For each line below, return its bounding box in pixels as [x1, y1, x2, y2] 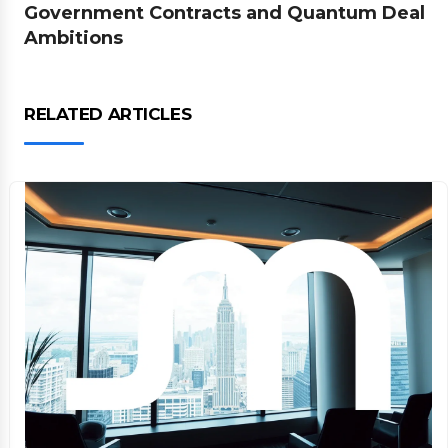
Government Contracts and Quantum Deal [24, 2, 425, 24]
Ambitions [24, 27, 123, 49]
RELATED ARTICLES [24, 104, 192, 124]
